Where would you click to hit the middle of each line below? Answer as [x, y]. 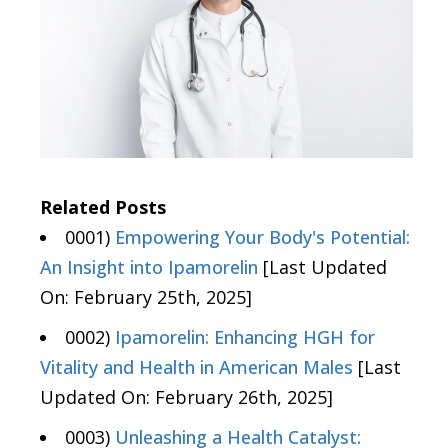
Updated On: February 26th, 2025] [186, 397]
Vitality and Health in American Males [196, 367]
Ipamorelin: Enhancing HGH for [245, 337]
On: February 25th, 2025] [146, 297]
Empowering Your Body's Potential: [262, 237]
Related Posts [103, 207]
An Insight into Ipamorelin [149, 267]
